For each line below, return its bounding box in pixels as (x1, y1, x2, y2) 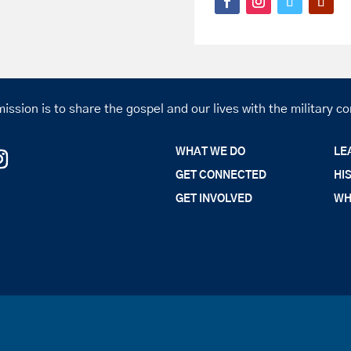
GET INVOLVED (175, 193, 252, 204)
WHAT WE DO (175, 146, 245, 157)
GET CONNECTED (175, 169, 266, 181)
